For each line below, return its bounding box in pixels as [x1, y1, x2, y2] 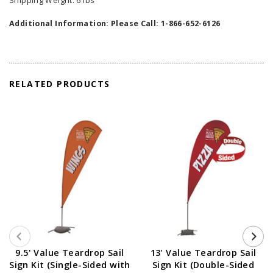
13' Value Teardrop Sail [150, 246, 257, 258]
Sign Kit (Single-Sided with [9, 258, 130, 271]
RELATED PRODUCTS [9, 77, 110, 90]
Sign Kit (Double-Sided [152, 258, 255, 271]
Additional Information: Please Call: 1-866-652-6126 [9, 18, 221, 29]
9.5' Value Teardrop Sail [15, 246, 124, 258]
